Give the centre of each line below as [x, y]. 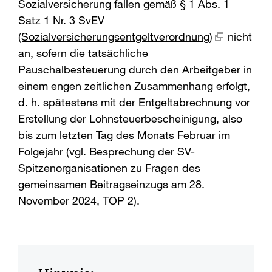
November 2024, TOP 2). [79, 201]
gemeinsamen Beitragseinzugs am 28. [111, 184]
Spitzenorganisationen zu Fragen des [109, 168]
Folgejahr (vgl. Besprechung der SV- [107, 151]
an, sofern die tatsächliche [83, 53]
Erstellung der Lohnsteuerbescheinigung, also [130, 119]
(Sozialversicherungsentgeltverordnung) [115, 37]
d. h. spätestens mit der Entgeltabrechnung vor [134, 102]
